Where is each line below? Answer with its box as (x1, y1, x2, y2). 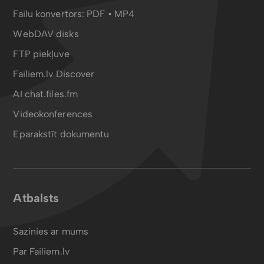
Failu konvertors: (13, 8, 87, 19)
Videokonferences (13, 108, 93, 120)
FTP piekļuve (13, 48, 70, 60)
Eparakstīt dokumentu (13, 128, 110, 140)
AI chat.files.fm (13, 88, 78, 100)
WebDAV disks (13, 28, 79, 39)
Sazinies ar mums (13, 225, 89, 237)
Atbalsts (13, 190, 60, 205)
